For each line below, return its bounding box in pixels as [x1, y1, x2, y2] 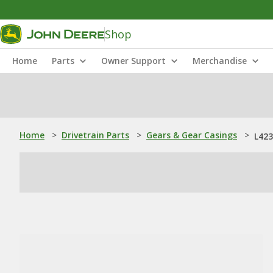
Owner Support [101, 55, 166, 66]
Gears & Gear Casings [146, 129, 237, 141]
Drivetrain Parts [62, 129, 129, 141]
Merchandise [193, 55, 247, 66]
